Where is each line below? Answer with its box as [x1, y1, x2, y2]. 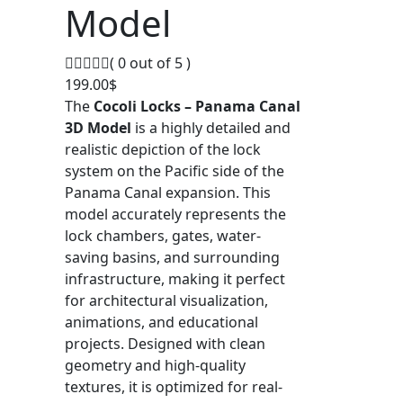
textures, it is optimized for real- [64, 377, 282, 398]
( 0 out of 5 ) [109, 53, 191, 74]
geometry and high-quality [64, 355, 246, 376]
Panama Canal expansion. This [64, 183, 271, 203]
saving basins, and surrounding [64, 247, 280, 268]
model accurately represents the [64, 204, 286, 225]
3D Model [64, 118, 131, 139]
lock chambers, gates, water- [64, 226, 261, 246]
